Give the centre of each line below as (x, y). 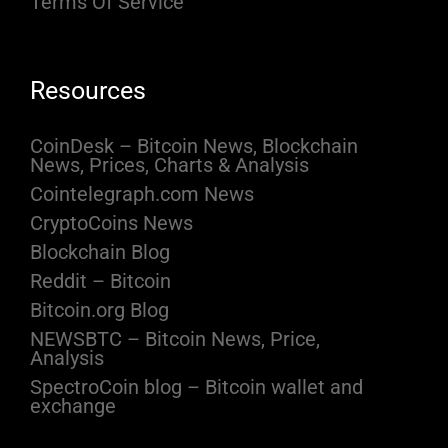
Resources (88, 91)
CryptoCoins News (111, 223)
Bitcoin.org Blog (99, 310)
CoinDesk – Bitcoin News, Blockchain (194, 146)
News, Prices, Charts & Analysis (169, 165)
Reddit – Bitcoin (100, 281)
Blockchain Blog (100, 252)
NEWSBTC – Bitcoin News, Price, (175, 339)
